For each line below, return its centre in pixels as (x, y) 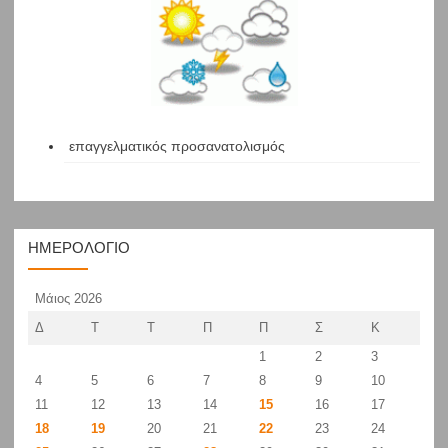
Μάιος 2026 (68, 298)
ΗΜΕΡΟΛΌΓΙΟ (79, 247)
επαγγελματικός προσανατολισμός (177, 145)
